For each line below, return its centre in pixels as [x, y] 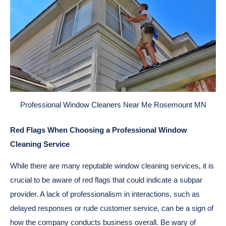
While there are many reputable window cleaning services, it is [112, 165]
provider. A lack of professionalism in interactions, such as [105, 194]
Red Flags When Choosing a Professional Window [99, 130]
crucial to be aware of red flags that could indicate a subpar [106, 180]
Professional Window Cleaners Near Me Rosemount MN [113, 104]
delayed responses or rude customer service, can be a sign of [112, 208]
